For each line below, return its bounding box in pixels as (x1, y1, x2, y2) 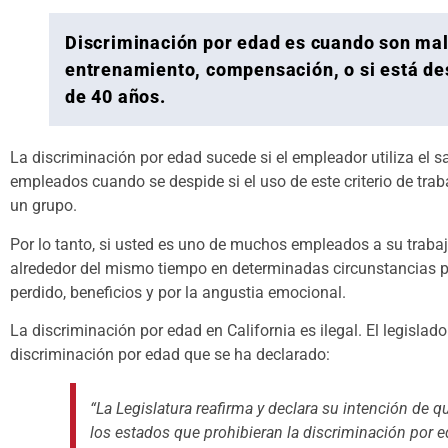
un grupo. (10, 196, 77, 216)
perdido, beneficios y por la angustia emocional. (10, 282, 346, 302)
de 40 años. (65, 86, 166, 108)
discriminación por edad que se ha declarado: (10, 344, 330, 364)
